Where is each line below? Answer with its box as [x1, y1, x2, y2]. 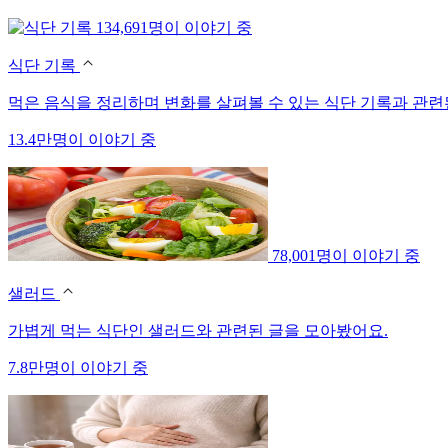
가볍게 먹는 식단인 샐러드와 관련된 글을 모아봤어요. [8, 321, 388, 339]
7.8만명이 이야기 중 [8, 358, 148, 376]
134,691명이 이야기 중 [96, 18, 252, 36]
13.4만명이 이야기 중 [8, 130, 156, 148]
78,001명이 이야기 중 [272, 246, 420, 264]
